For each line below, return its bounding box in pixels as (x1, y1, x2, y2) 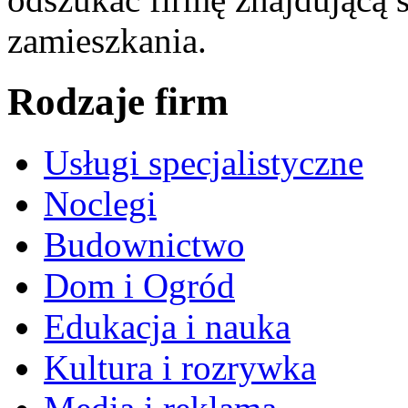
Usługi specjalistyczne (44, 143, 363, 183)
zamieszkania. (7, 21, 207, 61)
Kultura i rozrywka (44, 348, 316, 388)
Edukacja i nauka (44, 307, 291, 347)
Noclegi (44, 184, 157, 224)
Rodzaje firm (7, 80, 229, 124)
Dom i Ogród (44, 266, 235, 306)
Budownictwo (44, 225, 245, 265)
